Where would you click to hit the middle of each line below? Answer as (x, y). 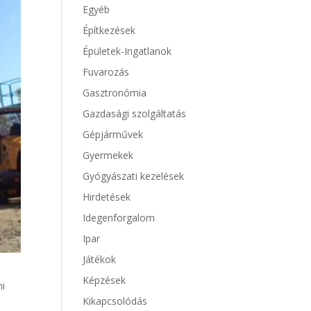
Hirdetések (107, 197)
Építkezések (109, 30)
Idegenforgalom (119, 218)
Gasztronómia (115, 93)
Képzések (104, 280)
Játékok (100, 259)
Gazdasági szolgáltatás (135, 114)
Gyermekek (108, 155)
